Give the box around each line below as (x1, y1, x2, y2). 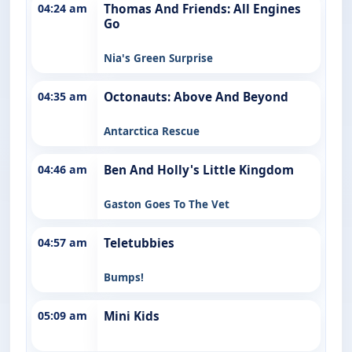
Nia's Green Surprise (104, 50, 213, 65)
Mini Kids (104, 307, 159, 324)
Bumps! (104, 269, 144, 284)
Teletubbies (104, 234, 174, 251)
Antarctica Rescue (104, 123, 200, 138)
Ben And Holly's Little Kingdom (104, 161, 294, 178)
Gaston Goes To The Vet (104, 196, 229, 211)
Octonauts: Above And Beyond (104, 88, 288, 105)
